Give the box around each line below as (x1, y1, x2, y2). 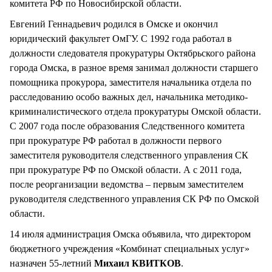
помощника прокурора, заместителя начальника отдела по (10, 76, 251, 87)
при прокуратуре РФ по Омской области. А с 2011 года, (10, 164, 242, 175)
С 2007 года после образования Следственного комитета (10, 120, 245, 131)
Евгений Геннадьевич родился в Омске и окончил (10, 18, 218, 29)
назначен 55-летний (10, 257, 94, 268)
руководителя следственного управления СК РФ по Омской (10, 193, 259, 204)
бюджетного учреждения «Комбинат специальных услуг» (10, 243, 250, 254)
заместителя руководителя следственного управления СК (10, 149, 248, 160)
